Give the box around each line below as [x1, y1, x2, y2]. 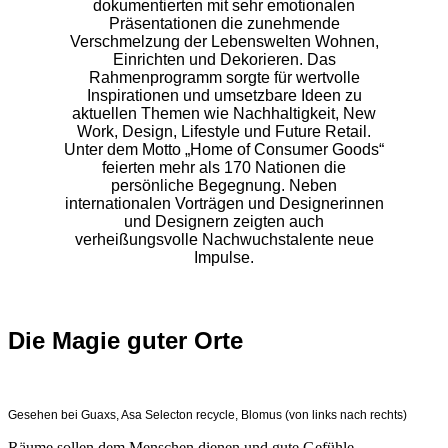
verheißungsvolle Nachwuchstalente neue [74, 231, 374, 248]
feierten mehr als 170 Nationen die [102, 159, 346, 176]
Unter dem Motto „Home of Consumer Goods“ [64, 141, 384, 158]
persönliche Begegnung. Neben [111, 177, 337, 194]
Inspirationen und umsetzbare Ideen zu [86, 87, 362, 104]
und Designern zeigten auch [124, 213, 324, 230]
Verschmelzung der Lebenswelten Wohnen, [69, 33, 379, 50]
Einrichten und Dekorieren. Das [112, 51, 336, 68]
